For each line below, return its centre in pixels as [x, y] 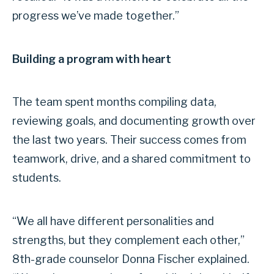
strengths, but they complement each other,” [128, 240]
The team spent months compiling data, [114, 102]
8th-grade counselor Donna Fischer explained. [131, 259]
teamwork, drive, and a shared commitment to [131, 159]
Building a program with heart [92, 59]
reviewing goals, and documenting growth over [134, 121]
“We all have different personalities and [113, 221]
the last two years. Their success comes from [129, 140]
